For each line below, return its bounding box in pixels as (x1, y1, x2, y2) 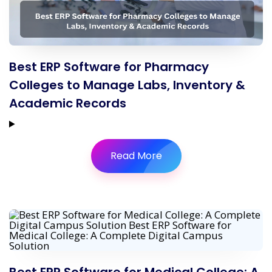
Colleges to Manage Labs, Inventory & (9, 76, 245, 93)
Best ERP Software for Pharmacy (9, 58, 209, 75)
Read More (110, 149, 162, 163)
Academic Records (9, 95, 126, 112)
